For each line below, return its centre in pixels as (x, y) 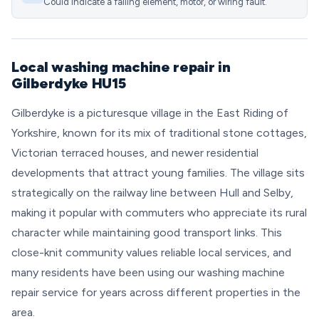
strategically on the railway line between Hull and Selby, (152, 193)
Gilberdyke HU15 (69, 83)
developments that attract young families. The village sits (158, 173)
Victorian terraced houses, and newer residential (135, 153)
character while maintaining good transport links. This (147, 232)
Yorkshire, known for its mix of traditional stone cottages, (159, 133)
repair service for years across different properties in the (156, 292)
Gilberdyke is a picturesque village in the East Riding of (150, 113)
